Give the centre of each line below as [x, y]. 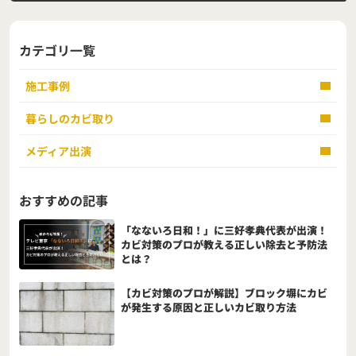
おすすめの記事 [64, 200]
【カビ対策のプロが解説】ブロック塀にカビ [224, 292]
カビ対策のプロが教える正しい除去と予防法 [224, 244]
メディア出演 [58, 151]
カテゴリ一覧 [57, 50]
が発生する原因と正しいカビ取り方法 [209, 307]
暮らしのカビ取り [70, 118]
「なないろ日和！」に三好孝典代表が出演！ [224, 230]
